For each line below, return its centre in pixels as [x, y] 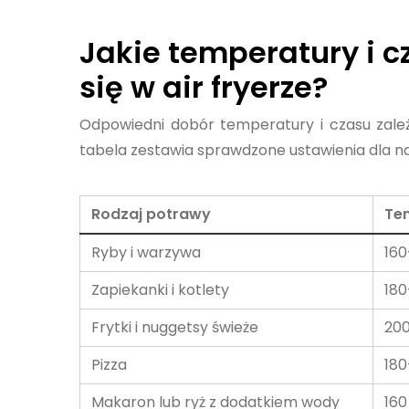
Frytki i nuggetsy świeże [175, 327]
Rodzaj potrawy [151, 214]
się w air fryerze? [204, 87]
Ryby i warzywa [146, 252]
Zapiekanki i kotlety [160, 290]
